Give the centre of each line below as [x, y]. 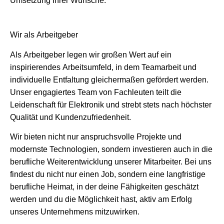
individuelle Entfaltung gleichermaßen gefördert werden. [109, 79]
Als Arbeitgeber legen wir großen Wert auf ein [91, 54]
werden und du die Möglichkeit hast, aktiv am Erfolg [101, 199]
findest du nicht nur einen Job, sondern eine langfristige [108, 174]
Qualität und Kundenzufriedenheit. [70, 117]
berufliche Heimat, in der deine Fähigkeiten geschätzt [104, 187]
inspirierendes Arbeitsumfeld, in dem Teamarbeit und [103, 67]
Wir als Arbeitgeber [44, 35]
